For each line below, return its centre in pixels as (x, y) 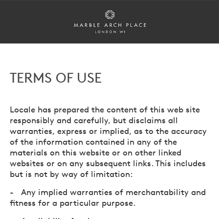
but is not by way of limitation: (71, 174)
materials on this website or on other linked (96, 152)
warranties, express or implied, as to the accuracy (108, 131)
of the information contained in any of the (93, 142)
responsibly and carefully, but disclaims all (94, 120)
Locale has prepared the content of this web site (105, 109)
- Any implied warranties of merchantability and (108, 192)
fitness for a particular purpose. (73, 203)
